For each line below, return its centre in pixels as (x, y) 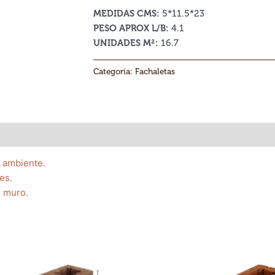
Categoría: (114, 72)
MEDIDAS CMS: (126, 14)
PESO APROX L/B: (131, 29)
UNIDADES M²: (126, 43)
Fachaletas (155, 72)
